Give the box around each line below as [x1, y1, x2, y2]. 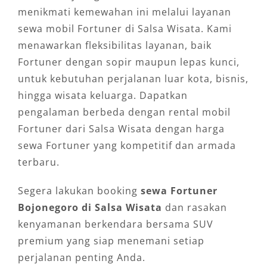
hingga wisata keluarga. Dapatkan [17, 88, 188, 102]
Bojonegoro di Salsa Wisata [17, 200, 162, 214]
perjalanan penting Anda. [17, 250, 145, 264]
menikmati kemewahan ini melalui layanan [17, 5, 231, 18]
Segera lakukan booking [17, 184, 141, 197]
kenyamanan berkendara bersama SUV [17, 217, 213, 231]
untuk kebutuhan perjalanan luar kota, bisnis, [17, 72, 249, 85]
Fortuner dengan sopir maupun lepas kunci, [17, 55, 240, 69]
